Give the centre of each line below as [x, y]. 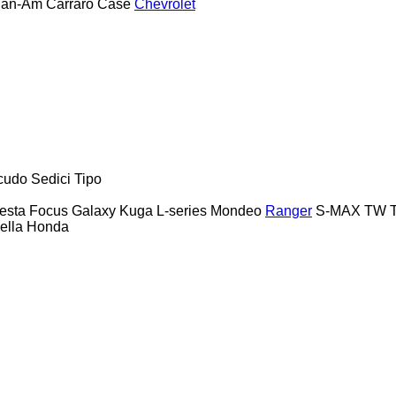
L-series [182, 210]
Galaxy [94, 210]
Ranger [289, 210]
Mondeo [236, 210]
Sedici [51, 179]
